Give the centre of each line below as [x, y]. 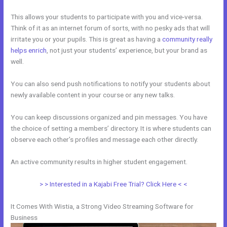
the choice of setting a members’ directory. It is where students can [111, 128]
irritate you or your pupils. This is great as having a [87, 39]
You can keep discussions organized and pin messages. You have [109, 117]
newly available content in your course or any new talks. [93, 95]
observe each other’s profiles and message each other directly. [105, 139]
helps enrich [29, 50]
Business [24, 217]
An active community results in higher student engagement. [99, 161]
